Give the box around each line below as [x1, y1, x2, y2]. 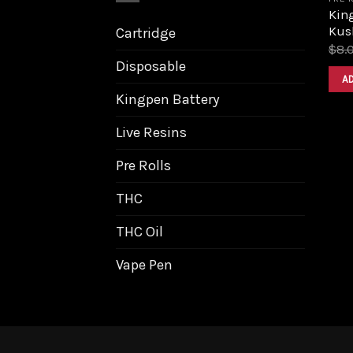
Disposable [116, 57, 186, 75]
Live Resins [116, 123, 187, 141]
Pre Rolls [116, 156, 171, 174]
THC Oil [116, 222, 163, 240]
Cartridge [116, 24, 176, 42]
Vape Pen [116, 255, 173, 273]
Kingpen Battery [116, 90, 220, 108]
